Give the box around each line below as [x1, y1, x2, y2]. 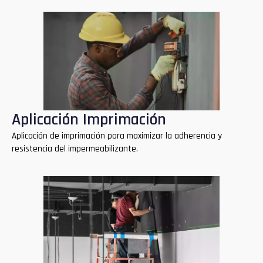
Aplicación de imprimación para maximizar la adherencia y [12, 130, 222, 142]
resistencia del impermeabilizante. [12, 143, 138, 155]
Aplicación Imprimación [12, 109, 166, 131]
